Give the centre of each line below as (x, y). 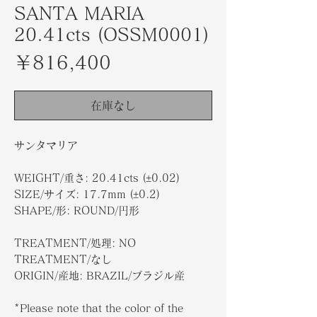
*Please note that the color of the (99, 308)
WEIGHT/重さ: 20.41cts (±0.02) (97, 178)
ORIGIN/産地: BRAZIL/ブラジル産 (99, 276)
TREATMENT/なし (63, 259)
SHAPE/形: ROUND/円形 (77, 211)
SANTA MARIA (79, 13)
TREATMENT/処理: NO (75, 243)
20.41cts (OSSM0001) (112, 34)
